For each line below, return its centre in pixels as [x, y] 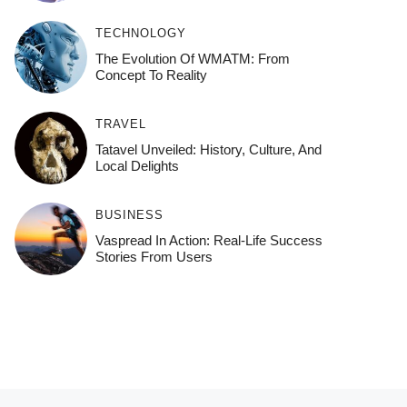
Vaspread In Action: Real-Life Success [208, 241]
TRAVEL [120, 124]
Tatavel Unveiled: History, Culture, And [208, 150]
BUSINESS [129, 215]
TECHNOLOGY [140, 34]
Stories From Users [154, 257]
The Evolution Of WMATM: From [192, 59]
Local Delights [137, 166]
